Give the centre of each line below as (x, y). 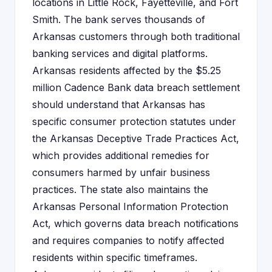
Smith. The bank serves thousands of (119, 19)
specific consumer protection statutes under (134, 121)
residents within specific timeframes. (115, 257)
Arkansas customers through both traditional (136, 36)
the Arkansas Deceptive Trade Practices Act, (136, 138)
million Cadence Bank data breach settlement (136, 87)
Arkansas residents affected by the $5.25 (127, 70)
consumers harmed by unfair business (121, 172)
